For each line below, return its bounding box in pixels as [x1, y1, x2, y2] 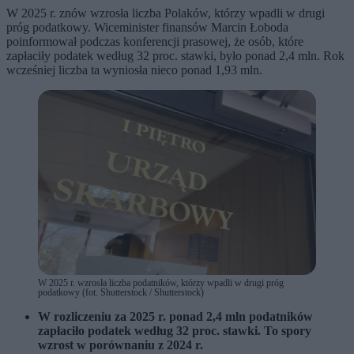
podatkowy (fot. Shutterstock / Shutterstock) [38, 287, 204, 299]
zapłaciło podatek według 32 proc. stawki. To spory [38, 324, 311, 338]
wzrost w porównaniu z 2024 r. [38, 338, 203, 352]
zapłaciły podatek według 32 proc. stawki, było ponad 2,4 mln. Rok [6, 48, 345, 62]
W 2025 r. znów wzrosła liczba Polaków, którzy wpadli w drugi [6, 6, 325, 20]
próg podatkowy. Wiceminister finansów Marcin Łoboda [6, 20, 288, 34]
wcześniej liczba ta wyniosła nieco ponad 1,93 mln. [6, 62, 262, 77]
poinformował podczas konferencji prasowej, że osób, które [6, 34, 303, 48]
